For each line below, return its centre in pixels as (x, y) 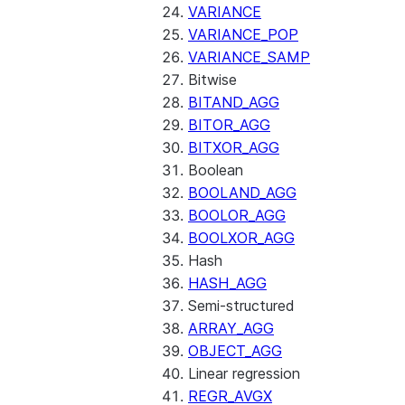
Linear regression (244, 373)
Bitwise (212, 80)
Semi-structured (241, 306)
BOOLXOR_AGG (241, 238)
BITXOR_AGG (234, 147)
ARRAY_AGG (231, 328)
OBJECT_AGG (235, 351)
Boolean (216, 170)
